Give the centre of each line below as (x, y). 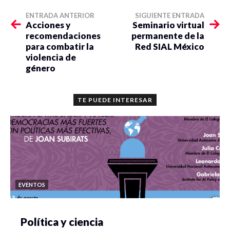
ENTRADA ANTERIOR (60, 16)
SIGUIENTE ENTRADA (170, 16)
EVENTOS (32, 185)
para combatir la (60, 47)
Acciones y (48, 25)
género (41, 68)
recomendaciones (63, 36)
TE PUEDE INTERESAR (115, 100)
